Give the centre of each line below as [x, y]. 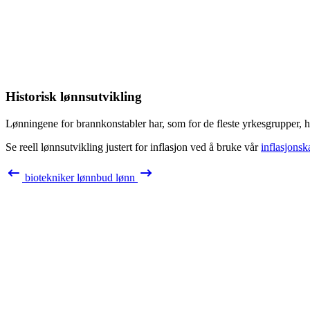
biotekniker [49, 177]
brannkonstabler [111, 123]
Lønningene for [41, 123]
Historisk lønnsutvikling [74, 96]
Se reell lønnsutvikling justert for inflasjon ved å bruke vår [133, 147]
